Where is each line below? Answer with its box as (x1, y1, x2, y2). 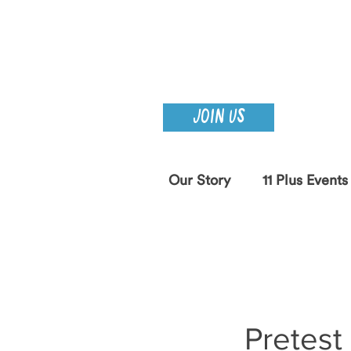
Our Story (168, 171, 230, 189)
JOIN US (193, 107, 244, 128)
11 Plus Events (262, 171, 348, 189)
